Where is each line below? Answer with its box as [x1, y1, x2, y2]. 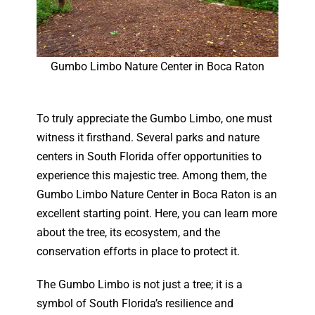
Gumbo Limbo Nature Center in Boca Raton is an [37, 188, 278, 202]
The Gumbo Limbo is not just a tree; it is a [37, 278, 243, 292]
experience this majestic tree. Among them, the [37, 169, 267, 183]
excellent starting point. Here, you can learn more [37, 207, 278, 221]
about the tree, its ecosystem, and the [37, 226, 221, 240]
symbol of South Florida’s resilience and [37, 297, 234, 311]
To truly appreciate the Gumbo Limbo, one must [37, 112, 273, 126]
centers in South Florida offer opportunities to [37, 150, 262, 164]
